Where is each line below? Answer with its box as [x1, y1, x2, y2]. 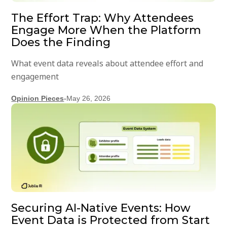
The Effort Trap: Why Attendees [11, 11, 194, 25]
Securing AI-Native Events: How [11, 201, 191, 215]
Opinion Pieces [11, 94, 64, 103]
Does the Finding [11, 35, 111, 50]
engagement [11, 71, 59, 83]
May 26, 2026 [66, 94, 111, 103]
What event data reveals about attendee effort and [11, 58, 204, 69]
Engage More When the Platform [11, 23, 202, 37]
